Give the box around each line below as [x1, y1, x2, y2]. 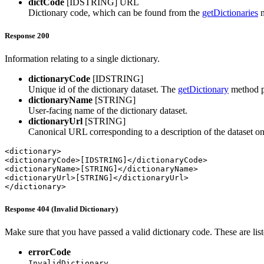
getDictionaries [202, 8, 258, 18]
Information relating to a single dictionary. [5, 54, 160, 64]
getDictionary [178, 84, 229, 95]
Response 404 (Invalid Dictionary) [5, 204, 118, 213]
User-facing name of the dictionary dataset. [28, 105, 187, 116]
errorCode [28, 246, 71, 257]
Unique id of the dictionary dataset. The [28, 84, 178, 95]
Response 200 [5, 31, 49, 41]
